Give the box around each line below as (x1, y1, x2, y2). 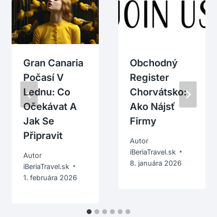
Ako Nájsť (130, 100, 175, 112)
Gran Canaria (23, 57, 83, 69)
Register (130, 71, 169, 83)
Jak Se (23, 115, 54, 127)
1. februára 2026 (23, 173, 77, 182)
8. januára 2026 (130, 158, 182, 167)
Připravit (23, 129, 62, 141)
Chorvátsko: (130, 86, 186, 98)
